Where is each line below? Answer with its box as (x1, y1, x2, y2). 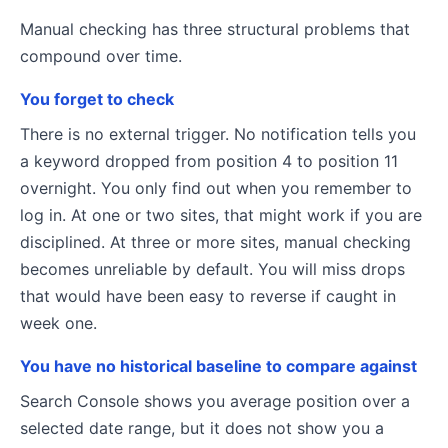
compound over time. (20, 46, 182, 66)
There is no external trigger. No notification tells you (20, 124, 416, 144)
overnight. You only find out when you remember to (20, 178, 412, 198)
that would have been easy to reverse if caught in (20, 286, 396, 306)
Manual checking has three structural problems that (20, 19, 410, 39)
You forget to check (20, 89, 174, 109)
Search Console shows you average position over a (20, 391, 410, 411)
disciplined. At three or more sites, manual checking (20, 232, 411, 252)
